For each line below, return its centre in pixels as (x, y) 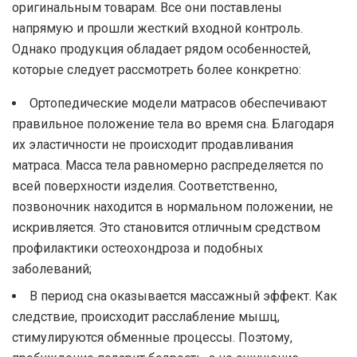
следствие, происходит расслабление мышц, (146, 317)
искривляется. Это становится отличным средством (166, 228)
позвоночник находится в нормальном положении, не (173, 207)
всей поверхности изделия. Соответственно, (145, 186)
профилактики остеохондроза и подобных (137, 249)
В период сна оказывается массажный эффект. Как (183, 296)
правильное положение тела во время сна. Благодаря (173, 124)
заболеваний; (52, 269)
